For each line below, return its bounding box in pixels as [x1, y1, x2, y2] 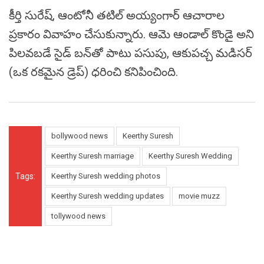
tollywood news [51, 212, 105, 221]
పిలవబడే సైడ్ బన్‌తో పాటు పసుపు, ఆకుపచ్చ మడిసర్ [9, 46, 252, 61]
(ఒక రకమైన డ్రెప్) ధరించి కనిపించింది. [9, 65, 178, 80]
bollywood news [51, 131, 108, 141]
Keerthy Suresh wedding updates [51, 192, 164, 201]
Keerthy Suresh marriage [51, 151, 134, 161]
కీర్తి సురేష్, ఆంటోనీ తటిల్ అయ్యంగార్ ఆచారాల [9, 8, 225, 23]
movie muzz [179, 192, 220, 201]
